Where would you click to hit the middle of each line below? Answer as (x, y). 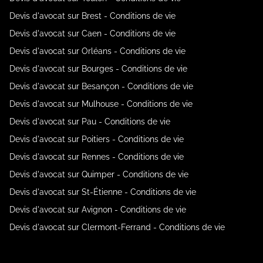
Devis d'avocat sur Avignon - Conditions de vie (98, 209)
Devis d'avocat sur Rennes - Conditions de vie (97, 156)
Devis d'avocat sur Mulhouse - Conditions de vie (101, 104)
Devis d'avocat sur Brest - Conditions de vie (92, 16)
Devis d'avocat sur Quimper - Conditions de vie (99, 174)
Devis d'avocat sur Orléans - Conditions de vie (97, 51)
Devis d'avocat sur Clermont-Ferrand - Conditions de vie (117, 227)
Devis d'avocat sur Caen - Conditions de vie (92, 33)
